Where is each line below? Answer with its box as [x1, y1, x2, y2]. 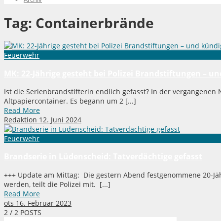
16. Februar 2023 [16, 198, 72, 208]
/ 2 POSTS [8, 207, 41, 217]
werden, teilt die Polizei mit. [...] [4, 179, 110, 189]
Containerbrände [36, 13, 154, 32]
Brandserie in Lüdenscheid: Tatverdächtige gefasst [4, 151, 202, 162]
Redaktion [4, 115, 37, 125]
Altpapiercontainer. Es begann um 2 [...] [4, 96, 136, 106]
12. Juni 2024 [39, 115, 81, 125]
